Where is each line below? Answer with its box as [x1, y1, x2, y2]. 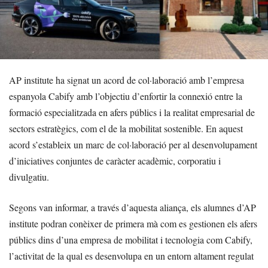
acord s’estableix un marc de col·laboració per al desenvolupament [9, 138, 257, 151]
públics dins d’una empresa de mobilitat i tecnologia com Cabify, [9, 233, 252, 246]
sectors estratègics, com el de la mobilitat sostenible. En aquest [9, 122, 243, 135]
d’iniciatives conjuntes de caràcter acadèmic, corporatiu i [9, 154, 221, 167]
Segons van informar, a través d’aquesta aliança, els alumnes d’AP [9, 201, 256, 214]
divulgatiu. [9, 170, 49, 184]
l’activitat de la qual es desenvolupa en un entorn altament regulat [9, 249, 254, 263]
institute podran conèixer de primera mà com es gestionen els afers [9, 217, 257, 230]
